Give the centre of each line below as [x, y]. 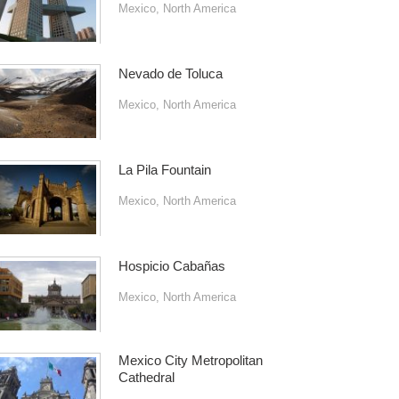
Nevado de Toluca [170, 73]
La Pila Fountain [164, 170]
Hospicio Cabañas [171, 266]
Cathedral [146, 377]
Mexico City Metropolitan [190, 360]
